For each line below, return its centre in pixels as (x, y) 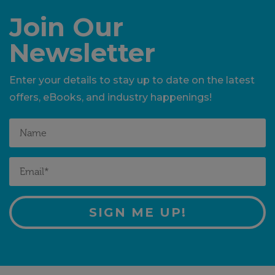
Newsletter (82, 52)
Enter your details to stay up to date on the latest (132, 80)
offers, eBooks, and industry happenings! (110, 97)
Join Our (66, 27)
